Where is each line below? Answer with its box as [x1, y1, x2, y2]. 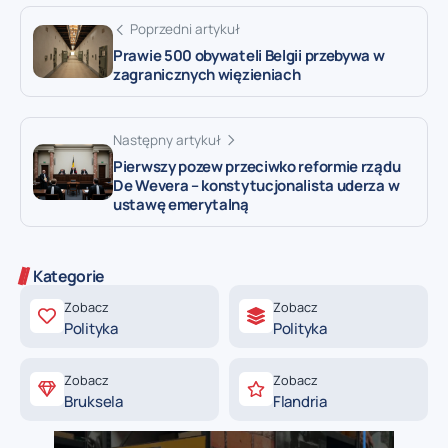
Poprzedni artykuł [130, 19, 240, 38]
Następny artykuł [113, 130, 221, 149]
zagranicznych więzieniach [113, 63, 301, 85]
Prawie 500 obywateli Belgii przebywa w [113, 44, 385, 66]
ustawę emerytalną [113, 193, 249, 215]
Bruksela [64, 390, 123, 412]
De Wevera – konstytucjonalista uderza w [113, 174, 400, 196]
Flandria [273, 390, 327, 412]
